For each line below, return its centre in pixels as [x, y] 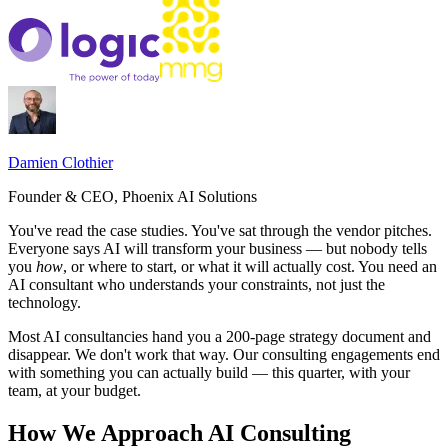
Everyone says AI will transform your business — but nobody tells [217, 249]
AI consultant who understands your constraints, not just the [196, 285]
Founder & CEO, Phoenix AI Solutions [132, 197]
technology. [44, 303]
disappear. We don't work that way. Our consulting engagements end [224, 355]
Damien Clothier [60, 163]
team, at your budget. [74, 391]
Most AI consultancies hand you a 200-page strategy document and [219, 337]
